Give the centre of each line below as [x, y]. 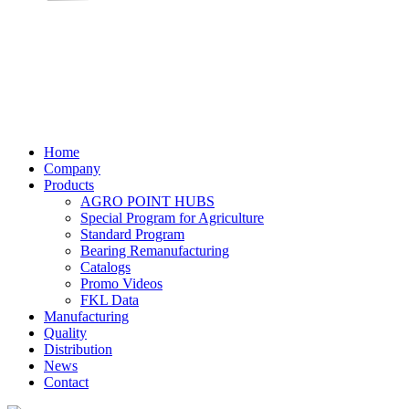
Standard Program [132, 234]
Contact [66, 382]
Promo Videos [121, 283]
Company [72, 168]
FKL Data [110, 299]
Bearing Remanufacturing [155, 250]
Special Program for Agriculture [172, 217]
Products [69, 184]
